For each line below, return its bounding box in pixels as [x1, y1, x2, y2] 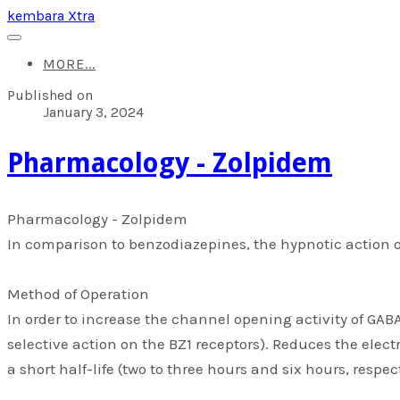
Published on [7, 87, 93, 104]
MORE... [43, 55, 96, 72]
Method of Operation [7, 284, 153, 303]
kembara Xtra [7, 7, 95, 24]
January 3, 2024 [43, 104, 144, 121]
